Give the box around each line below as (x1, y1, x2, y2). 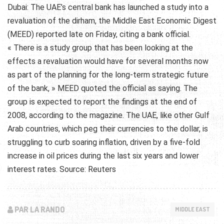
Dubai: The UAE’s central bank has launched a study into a (7, 2, 208, 12)
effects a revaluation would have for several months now (7, 56, 208, 66)
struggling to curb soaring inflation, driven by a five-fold (7, 137, 200, 147)
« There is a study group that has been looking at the (7, 43, 193, 53)
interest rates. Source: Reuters (7, 164, 116, 174)
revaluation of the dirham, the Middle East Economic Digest (7, 16, 216, 26)
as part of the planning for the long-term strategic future (7, 70, 208, 80)
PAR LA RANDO (13, 204, 65, 215)
